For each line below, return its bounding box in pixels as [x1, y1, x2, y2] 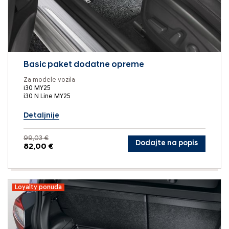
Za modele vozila [24, 76, 75, 83]
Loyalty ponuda [15, 184, 62, 191]
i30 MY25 [24, 84, 51, 91]
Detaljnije [24, 111, 59, 120]
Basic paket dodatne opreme [24, 60, 144, 69]
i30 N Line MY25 [24, 93, 71, 100]
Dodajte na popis [135, 140, 198, 148]
